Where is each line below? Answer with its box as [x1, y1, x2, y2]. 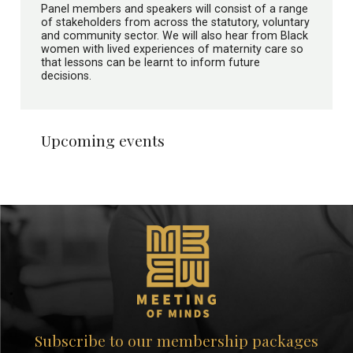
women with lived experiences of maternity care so [41, 42, 303, 55]
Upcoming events [41, 129, 165, 150]
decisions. [41, 69, 91, 82]
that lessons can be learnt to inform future [41, 55, 260, 69]
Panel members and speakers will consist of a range [41, 2, 308, 15]
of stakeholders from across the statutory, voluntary [41, 15, 310, 28]
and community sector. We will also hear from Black [41, 28, 308, 42]
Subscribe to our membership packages [35, 329, 318, 351]
